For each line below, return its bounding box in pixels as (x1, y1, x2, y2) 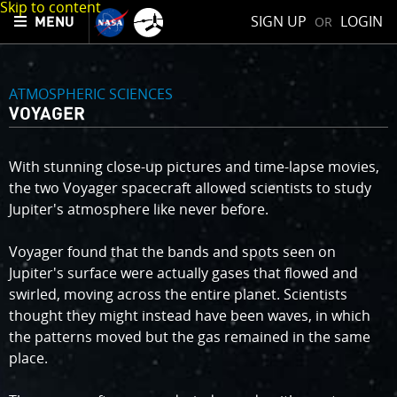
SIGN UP (251, 12, 307, 31)
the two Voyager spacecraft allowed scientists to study (9, 178, 371, 198)
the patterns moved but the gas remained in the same (9, 327, 370, 346)
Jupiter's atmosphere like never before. (9, 199, 269, 219)
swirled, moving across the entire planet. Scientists (9, 284, 347, 304)
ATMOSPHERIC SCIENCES (9, 84, 173, 104)
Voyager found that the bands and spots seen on (9, 242, 336, 261)
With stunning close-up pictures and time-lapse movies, (9, 157, 379, 176)
